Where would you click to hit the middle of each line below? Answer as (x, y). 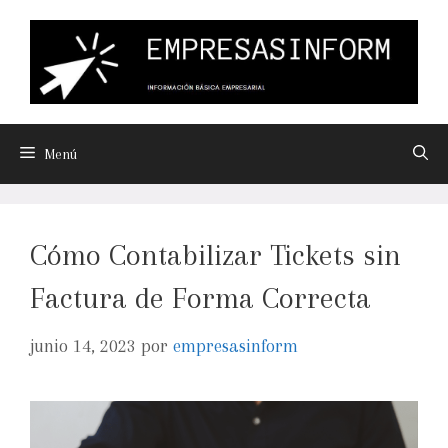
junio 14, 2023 (83, 346)
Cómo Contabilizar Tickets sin (215, 254)
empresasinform (235, 346)
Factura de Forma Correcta (200, 297)
